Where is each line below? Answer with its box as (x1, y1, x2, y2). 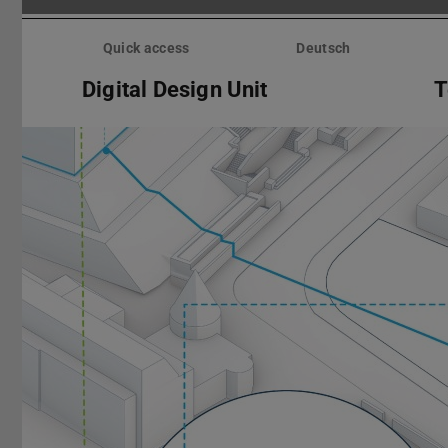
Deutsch (296, 40, 351, 57)
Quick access (102, 40, 190, 57)
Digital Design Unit (82, 76, 268, 102)
